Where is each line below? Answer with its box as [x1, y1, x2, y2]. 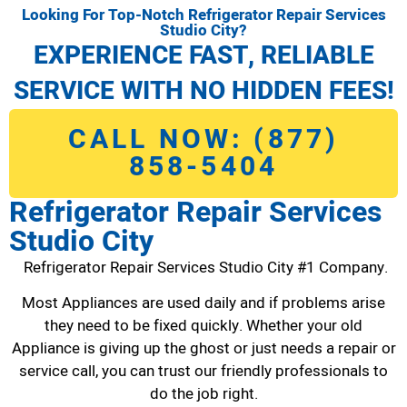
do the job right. [149, 382, 258, 405]
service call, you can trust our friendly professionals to [19, 359, 388, 382]
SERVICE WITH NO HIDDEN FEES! [13, 72, 394, 110]
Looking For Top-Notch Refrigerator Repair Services [21, 3, 386, 26]
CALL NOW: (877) [67, 119, 340, 160]
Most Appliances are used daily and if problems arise [22, 291, 385, 314]
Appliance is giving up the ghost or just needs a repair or [11, 336, 396, 360]
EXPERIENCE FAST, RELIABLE [33, 36, 374, 74]
